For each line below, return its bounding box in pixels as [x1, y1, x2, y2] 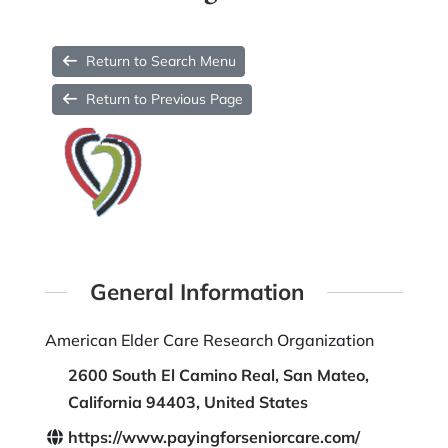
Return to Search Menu [86, 52, 237, 70]
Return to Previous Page [86, 90, 244, 108]
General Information [89, 277, 305, 306]
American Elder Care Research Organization [44, 330, 374, 351]
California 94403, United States [67, 392, 308, 413]
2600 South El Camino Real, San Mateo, [67, 365, 369, 386]
